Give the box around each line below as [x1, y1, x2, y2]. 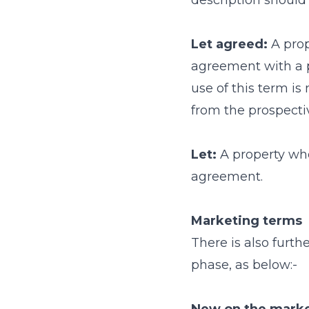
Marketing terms [191, 213, 302, 228]
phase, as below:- [191, 257, 297, 272]
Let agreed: [191, 37, 268, 52]
